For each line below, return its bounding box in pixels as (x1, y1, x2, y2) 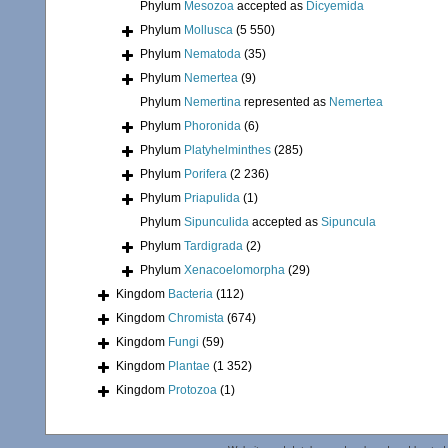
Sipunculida (184, 215, 249, 230)
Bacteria (168, 287, 213, 302)
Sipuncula (321, 215, 376, 230)
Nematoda (184, 47, 241, 62)
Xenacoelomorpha (184, 263, 285, 278)
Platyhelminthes (184, 143, 271, 158)
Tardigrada (184, 239, 243, 254)
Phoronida (184, 119, 241, 134)
